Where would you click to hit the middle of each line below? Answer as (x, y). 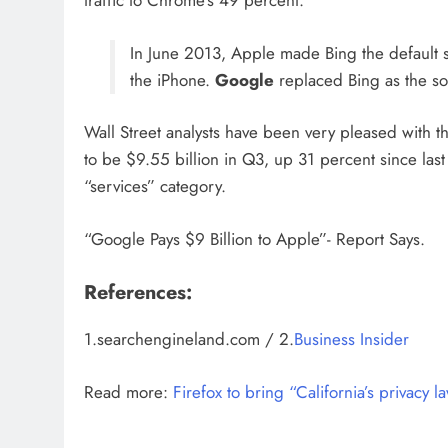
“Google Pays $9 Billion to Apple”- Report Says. (254, 238)
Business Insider (351, 339)
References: (138, 292)
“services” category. (155, 186)
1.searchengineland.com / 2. (189, 339)
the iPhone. (172, 79)
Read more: (128, 391)
